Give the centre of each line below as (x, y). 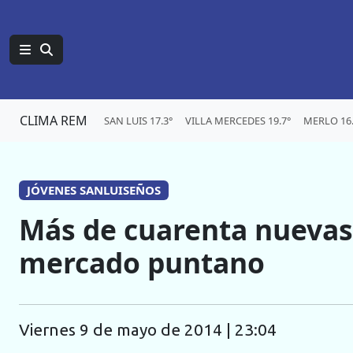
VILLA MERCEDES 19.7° (238, 120)
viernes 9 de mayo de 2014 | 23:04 (153, 330)
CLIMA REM (54, 121)
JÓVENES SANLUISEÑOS (93, 190)
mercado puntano (142, 263)
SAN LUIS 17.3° (138, 120)
